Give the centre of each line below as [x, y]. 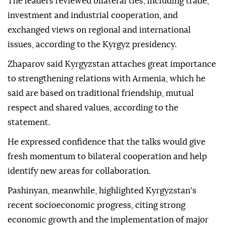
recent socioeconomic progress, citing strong [96, 205]
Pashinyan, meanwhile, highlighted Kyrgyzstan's [102, 191]
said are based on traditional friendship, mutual [101, 93]
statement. [29, 123]
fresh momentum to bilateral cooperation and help [107, 157]
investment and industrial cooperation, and [93, 16]
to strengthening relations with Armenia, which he [106, 79]
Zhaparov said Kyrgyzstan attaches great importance [112, 64]
